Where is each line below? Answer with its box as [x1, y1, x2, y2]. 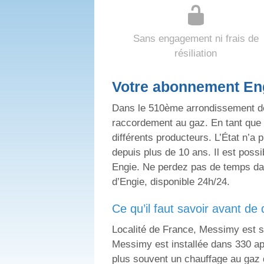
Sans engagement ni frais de [133, 33, 259, 44]
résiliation [174, 48, 217, 59]
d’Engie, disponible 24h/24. [112, 176, 230, 187]
